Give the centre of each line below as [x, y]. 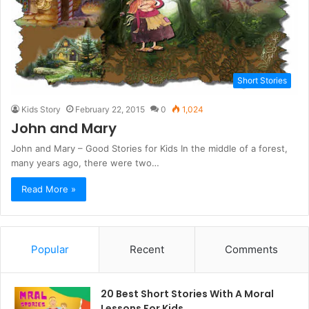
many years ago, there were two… [85, 163]
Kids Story [41, 110]
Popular [50, 250]
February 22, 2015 [110, 110]
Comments [252, 250]
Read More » [49, 189]
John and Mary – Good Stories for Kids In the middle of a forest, [149, 149]
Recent [147, 250]
